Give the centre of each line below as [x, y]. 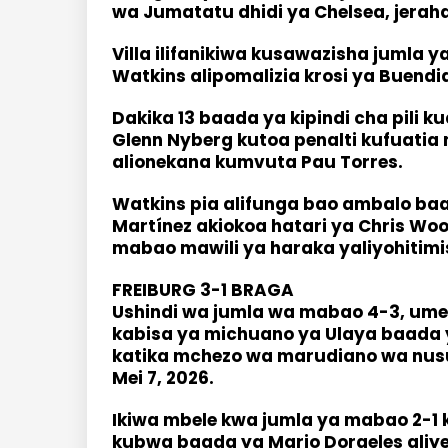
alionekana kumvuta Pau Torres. [257, 162]
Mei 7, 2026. [163, 378]
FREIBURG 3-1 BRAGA [205, 290]
